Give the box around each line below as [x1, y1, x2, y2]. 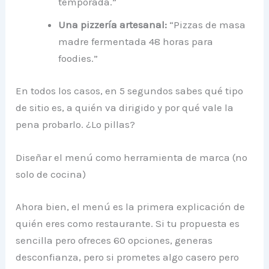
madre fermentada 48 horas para [58, 35, 214, 48]
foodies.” [58, 52, 98, 65]
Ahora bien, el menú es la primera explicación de [16, 200, 246, 213]
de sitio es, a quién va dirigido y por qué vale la [16, 101, 234, 113]
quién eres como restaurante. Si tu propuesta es [16, 217, 240, 229]
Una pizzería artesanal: [58, 19, 170, 31]
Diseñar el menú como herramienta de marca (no [16, 151, 248, 164]
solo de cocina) [16, 168, 86, 181]
